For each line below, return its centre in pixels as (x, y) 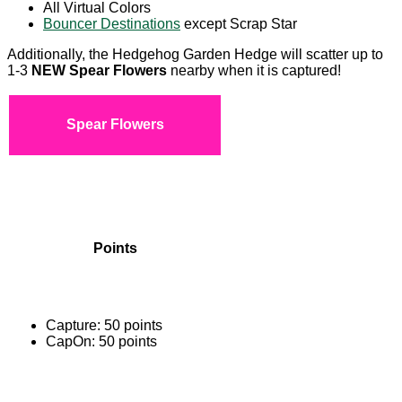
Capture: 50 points (104, 325)
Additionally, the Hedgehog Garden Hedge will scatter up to (195, 54)
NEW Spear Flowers (101, 70)
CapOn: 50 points (101, 341)
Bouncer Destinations (112, 23)
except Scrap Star (239, 23)
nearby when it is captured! (256, 70)
